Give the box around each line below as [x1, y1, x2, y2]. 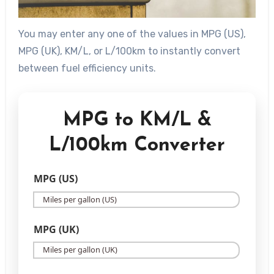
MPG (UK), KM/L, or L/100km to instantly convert [18, 45, 240, 57]
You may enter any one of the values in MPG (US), [18, 28, 246, 40]
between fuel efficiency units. [18, 62, 156, 74]
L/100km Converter [49, 136, 225, 156]
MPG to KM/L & [62, 111, 212, 131]
